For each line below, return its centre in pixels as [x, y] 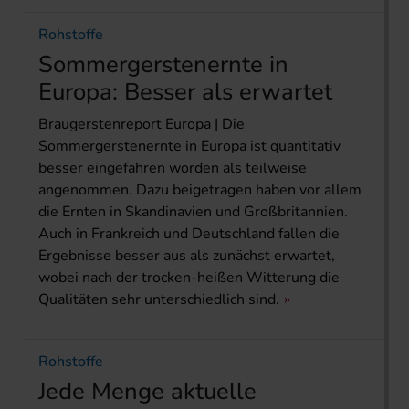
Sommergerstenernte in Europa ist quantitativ [189, 147]
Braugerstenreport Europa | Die [142, 125]
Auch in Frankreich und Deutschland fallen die [189, 234]
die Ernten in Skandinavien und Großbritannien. [193, 212]
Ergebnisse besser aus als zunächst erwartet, [187, 256]
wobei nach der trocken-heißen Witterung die [189, 278]
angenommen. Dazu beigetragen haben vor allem [200, 190]
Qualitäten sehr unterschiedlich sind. [159, 300]
